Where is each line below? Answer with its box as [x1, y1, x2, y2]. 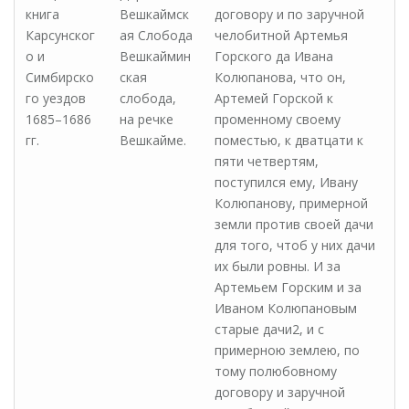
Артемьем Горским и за [215, 278, 362, 296]
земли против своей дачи [215, 215, 373, 233]
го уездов [26, 89, 86, 107]
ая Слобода [120, 26, 193, 44]
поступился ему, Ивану [215, 173, 358, 191]
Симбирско [26, 68, 94, 86]
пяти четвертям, [215, 152, 319, 170]
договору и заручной [215, 383, 345, 401]
